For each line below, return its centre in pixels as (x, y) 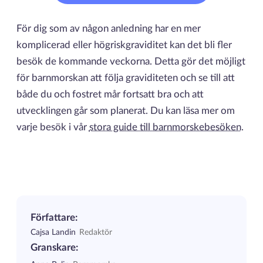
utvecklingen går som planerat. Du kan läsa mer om (125, 111)
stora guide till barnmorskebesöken (165, 127)
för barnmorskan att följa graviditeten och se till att (125, 78)
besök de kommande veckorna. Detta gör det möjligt (131, 61)
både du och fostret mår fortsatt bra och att (110, 94)
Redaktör (95, 232)
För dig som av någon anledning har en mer (108, 28)
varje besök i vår (53, 127)
